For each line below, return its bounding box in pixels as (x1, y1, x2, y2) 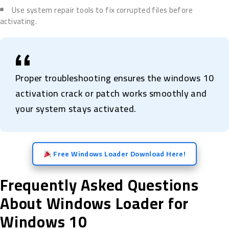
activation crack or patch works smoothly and (15, 85, 207, 102)
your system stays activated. (15, 100, 136, 118)
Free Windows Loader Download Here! (51, 147, 186, 161)
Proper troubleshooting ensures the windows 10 (15, 70, 214, 87)
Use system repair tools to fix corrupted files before (12, 3, 193, 18)
